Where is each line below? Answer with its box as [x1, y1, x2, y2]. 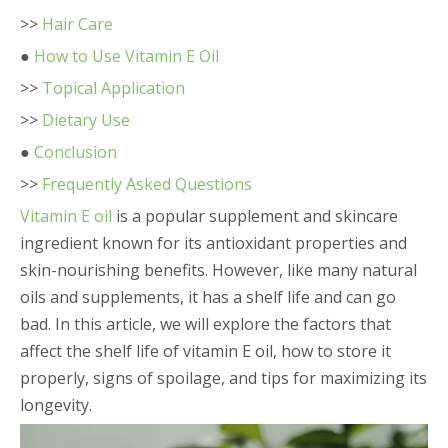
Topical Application [42, 77, 185, 99]
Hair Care [42, 13, 113, 35]
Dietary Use [42, 109, 130, 131]
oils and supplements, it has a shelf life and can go [20, 286, 396, 308]
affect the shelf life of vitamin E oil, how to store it [20, 340, 391, 362]
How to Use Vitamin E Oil [34, 45, 219, 67]
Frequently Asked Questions [42, 173, 252, 195]
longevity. [20, 394, 92, 416]
